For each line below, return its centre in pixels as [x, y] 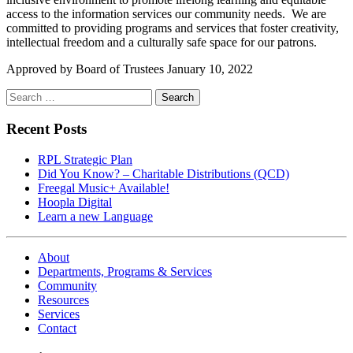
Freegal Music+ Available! [104, 188]
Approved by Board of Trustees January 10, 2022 [130, 69]
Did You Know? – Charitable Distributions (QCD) [163, 173]
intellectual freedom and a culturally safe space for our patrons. [162, 43]
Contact [57, 328]
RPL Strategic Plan [85, 159]
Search [22, 95]
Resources [63, 299]
